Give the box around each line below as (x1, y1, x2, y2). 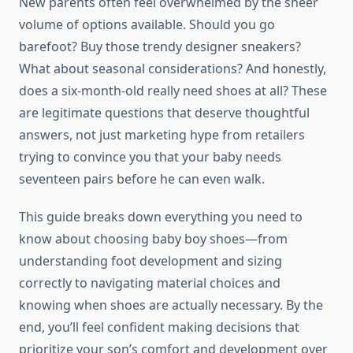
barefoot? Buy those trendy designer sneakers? (19, 38, 301, 56)
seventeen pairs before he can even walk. (19, 170, 265, 188)
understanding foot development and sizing (19, 252, 282, 270)
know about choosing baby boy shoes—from (19, 230, 288, 248)
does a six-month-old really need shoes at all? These (19, 82, 327, 100)
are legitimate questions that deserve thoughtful (19, 104, 310, 122)
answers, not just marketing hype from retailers (19, 126, 305, 144)
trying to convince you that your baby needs (19, 148, 281, 166)
